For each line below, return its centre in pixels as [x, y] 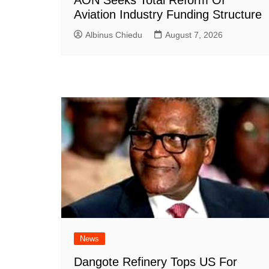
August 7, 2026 [194, 35]
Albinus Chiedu [114, 35]
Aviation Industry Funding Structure [168, 14]
